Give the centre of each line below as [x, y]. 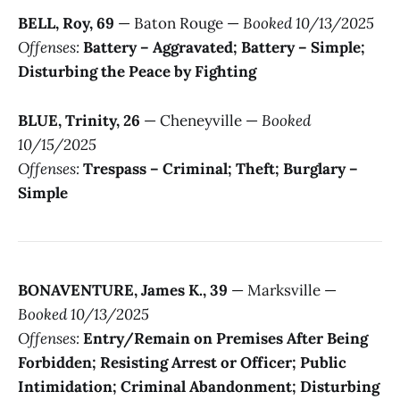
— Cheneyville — [201, 120]
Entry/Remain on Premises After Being [225, 339]
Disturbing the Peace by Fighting [137, 72]
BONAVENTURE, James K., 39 [123, 291]
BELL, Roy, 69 [66, 24]
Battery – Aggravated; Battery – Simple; [224, 48]
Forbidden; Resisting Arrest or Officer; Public [182, 363]
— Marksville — [282, 291]
